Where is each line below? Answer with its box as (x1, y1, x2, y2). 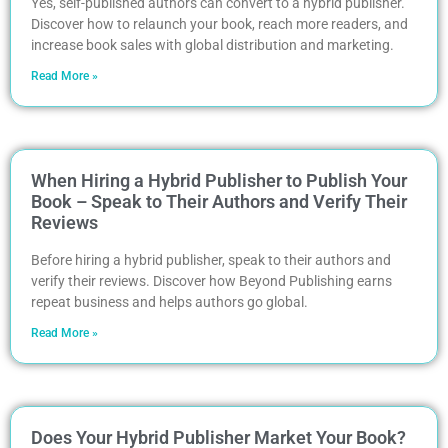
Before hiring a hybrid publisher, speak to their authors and (31, 251, 391, 268)
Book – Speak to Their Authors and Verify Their (31, 190, 407, 212)
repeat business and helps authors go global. (31, 293, 308, 310)
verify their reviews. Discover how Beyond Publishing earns (31, 272, 392, 289)
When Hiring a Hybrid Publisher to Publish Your (31, 169, 407, 191)
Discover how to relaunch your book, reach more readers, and (31, 15, 408, 32)
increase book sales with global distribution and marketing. (31, 36, 394, 53)
